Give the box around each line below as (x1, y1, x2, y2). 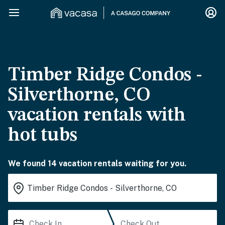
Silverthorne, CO (8, 86, 151, 105)
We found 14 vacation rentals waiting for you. (8, 159, 186, 168)
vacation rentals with (8, 106, 186, 125)
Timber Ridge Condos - (8, 66, 202, 85)
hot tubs (8, 126, 77, 145)
